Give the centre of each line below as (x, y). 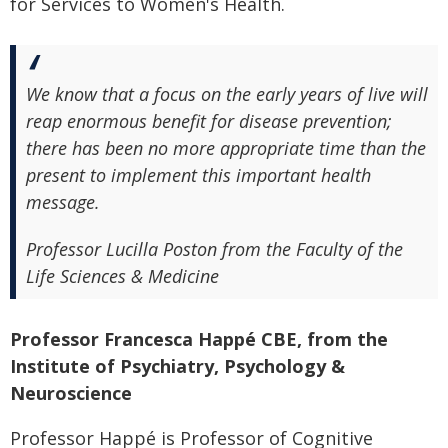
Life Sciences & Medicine (122, 276)
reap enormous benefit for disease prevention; (209, 121)
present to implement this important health (198, 175)
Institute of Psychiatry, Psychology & (177, 366)
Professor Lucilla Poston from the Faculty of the (214, 249)
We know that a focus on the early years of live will (227, 94)
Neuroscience (71, 393)
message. (63, 202)
